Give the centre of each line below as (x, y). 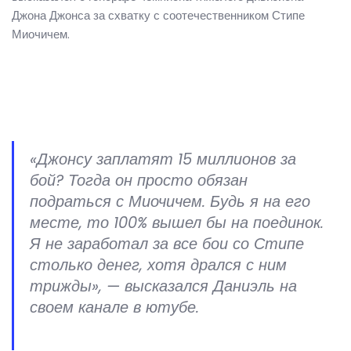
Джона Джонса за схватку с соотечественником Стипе (158, 16)
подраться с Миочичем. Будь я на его (170, 202)
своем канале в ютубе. (114, 308)
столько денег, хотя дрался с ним (158, 266)
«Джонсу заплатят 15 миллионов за (163, 160)
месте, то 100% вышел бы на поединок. (177, 223)
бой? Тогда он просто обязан (139, 181)
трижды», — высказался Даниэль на (163, 287)
